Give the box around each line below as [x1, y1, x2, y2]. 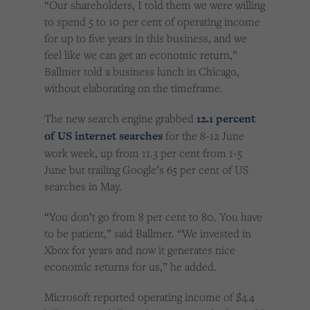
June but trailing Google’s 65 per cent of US [44, 162, 248, 178]
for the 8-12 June [163, 128, 244, 144]
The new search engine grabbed [44, 111, 197, 127]
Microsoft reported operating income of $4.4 [44, 289, 254, 305]
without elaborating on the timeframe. [44, 80, 223, 96]
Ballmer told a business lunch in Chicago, [44, 64, 239, 80]
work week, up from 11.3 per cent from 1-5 [44, 145, 242, 161]
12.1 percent [197, 111, 255, 127]
